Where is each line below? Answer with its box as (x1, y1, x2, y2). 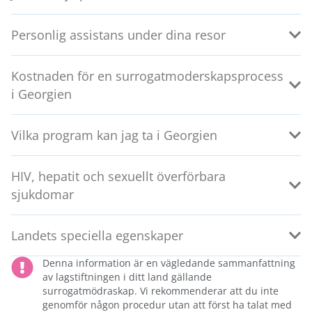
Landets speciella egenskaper (11, 227, 183, 244)
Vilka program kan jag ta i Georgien (11, 127, 217, 144)
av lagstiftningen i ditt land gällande (42, 270, 212, 284)
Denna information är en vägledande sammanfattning (42, 256, 295, 270)
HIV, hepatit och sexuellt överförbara (11, 168, 226, 185)
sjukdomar (11, 186, 74, 203)
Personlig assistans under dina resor (11, 26, 226, 44)
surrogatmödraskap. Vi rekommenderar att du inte (42, 284, 279, 298)
